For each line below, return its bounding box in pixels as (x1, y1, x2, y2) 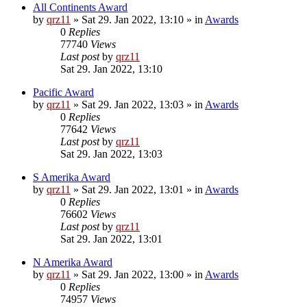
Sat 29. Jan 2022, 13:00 (82, 269, 184, 281)
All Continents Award (33, 1, 127, 14)
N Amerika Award (33, 256, 112, 269)
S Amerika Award (33, 171, 110, 184)
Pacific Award (33, 86, 94, 99)
